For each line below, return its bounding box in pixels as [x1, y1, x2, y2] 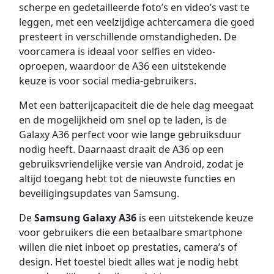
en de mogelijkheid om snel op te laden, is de [18, 113, 227, 127]
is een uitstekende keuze [136, 211, 253, 225]
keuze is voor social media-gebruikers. [18, 74, 196, 88]
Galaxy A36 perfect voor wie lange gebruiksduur [18, 128, 242, 142]
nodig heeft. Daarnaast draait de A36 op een [18, 143, 224, 157]
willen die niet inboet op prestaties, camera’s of [18, 240, 237, 254]
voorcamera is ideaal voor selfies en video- [18, 45, 215, 59]
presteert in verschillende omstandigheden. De [18, 30, 237, 44]
